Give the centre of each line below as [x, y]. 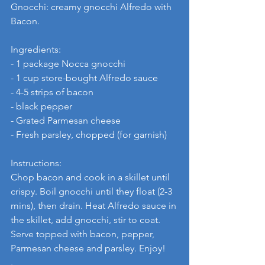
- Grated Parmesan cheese [66, 120]
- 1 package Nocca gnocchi [68, 63]
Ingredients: [36, 49]
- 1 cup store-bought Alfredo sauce [84, 77]
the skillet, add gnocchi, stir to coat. [87, 219]
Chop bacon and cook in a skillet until [91, 177]
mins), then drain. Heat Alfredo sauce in [95, 205]
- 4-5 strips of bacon [52, 92]
